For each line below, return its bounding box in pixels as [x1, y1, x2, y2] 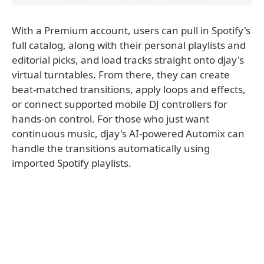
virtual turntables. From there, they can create [12, 68, 230, 82]
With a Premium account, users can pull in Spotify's [12, 24, 250, 38]
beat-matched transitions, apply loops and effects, [12, 82, 246, 97]
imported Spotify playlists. [12, 156, 131, 170]
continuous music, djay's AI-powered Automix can [12, 127, 245, 141]
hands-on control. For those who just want [12, 112, 209, 126]
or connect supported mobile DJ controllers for [12, 97, 227, 111]
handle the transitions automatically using [12, 141, 210, 156]
